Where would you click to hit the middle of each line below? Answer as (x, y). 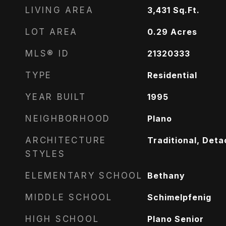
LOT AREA (51, 32)
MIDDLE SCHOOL (69, 197)
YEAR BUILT (56, 97)
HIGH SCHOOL (62, 219)
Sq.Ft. (186, 10)
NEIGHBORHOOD (68, 119)
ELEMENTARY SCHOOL (84, 176)
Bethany (166, 176)
